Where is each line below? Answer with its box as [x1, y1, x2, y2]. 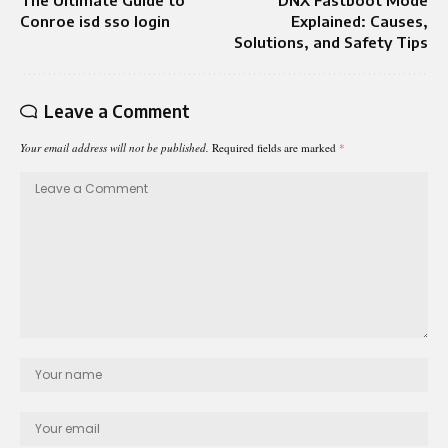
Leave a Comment [44, 100, 190, 123]
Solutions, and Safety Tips [234, 33, 428, 52]
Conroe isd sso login [20, 12, 170, 31]
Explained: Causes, [291, 12, 428, 31]
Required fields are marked [212, 140, 339, 156]
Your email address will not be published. [20, 140, 209, 156]
